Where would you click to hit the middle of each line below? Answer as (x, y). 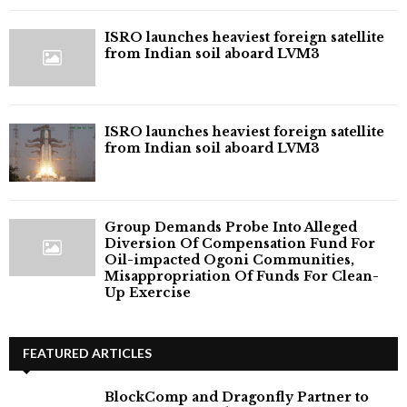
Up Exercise (148, 292)
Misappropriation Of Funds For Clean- (242, 276)
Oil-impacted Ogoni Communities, (229, 259)
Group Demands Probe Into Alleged (231, 227)
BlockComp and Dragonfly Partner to (237, 397)
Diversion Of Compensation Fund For (240, 243)
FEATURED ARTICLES (87, 352)
